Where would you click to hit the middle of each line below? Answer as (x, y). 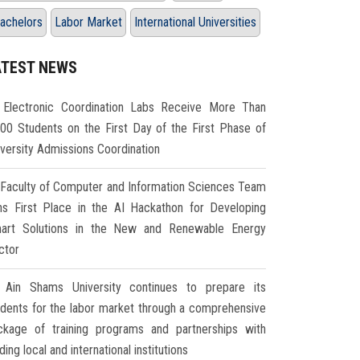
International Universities (195, 22)
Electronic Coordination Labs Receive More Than (135, 108)
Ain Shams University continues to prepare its (136, 288)
